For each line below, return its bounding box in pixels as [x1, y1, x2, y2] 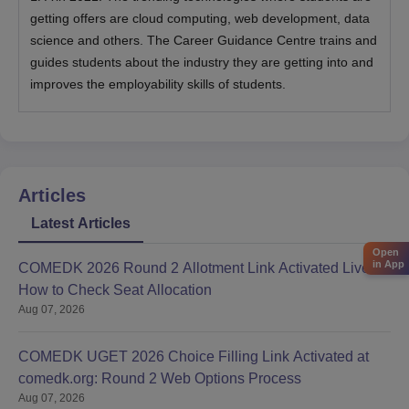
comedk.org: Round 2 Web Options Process [18, 370, 301, 386]
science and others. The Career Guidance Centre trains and [30, 32, 377, 47]
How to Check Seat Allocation [18, 281, 212, 298]
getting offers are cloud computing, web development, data [30, 10, 370, 26]
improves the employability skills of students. [30, 76, 289, 91]
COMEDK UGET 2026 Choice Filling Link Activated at [18, 348, 369, 364]
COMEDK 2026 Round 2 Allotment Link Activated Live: [18, 259, 373, 276]
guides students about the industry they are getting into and [30, 54, 373, 69]
